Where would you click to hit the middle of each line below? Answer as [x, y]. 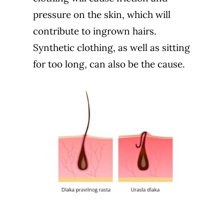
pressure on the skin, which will [101, 14]
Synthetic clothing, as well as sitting [111, 47]
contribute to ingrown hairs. [94, 31]
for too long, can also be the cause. [109, 64]
